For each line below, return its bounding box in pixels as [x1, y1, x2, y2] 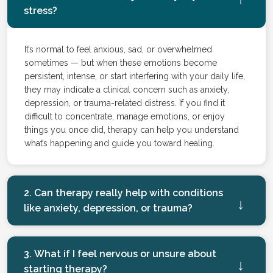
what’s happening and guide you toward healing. [24, 138, 214, 148]
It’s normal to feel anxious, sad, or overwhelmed [24, 44, 212, 54]
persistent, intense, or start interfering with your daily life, [24, 71, 245, 81]
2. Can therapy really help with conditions [24, 186, 223, 199]
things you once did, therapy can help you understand [24, 124, 239, 135]
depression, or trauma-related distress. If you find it [24, 97, 225, 108]
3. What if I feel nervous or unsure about [24, 247, 216, 260]
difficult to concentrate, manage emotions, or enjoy [24, 111, 225, 121]
